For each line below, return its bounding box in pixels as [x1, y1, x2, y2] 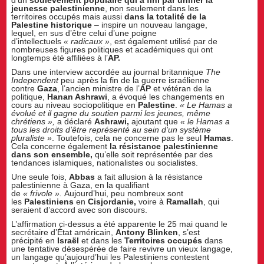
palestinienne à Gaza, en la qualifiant [11, 180, 150, 190]
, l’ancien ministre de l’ [57, 84, 140, 94]
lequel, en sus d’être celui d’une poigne [11, 28, 157, 38]
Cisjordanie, [88, 197, 137, 207]
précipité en [11, 235, 58, 245]
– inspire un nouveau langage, [92, 20, 208, 30]
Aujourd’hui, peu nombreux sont [62, 189, 184, 199]
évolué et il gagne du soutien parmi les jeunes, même [11, 108, 211, 118]
